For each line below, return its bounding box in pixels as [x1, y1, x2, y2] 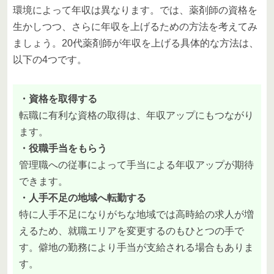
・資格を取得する [19, 93, 97, 104]
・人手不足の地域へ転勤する [19, 192, 146, 203]
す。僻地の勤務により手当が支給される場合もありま [19, 242, 254, 253]
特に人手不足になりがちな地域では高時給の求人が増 [19, 209, 254, 220]
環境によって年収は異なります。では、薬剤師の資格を [13, 4, 257, 15]
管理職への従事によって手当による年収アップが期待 [19, 159, 254, 170]
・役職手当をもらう [19, 143, 107, 154]
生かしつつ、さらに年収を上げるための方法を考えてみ [13, 21, 257, 32]
